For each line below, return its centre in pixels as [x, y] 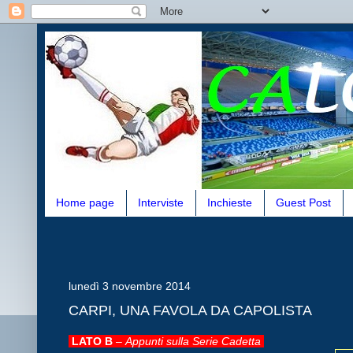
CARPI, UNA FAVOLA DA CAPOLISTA [190, 311]
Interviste [161, 203]
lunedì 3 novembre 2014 [130, 286]
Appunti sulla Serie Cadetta [195, 341]
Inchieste [230, 203]
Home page [85, 203]
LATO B [91, 341]
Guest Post [303, 203]
